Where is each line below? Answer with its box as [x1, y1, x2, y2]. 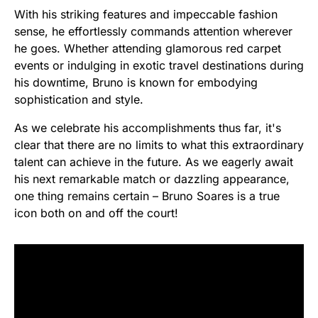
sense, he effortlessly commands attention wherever [14, 23, 292, 38]
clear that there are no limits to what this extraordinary [14, 137, 304, 152]
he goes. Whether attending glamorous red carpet [14, 40, 281, 55]
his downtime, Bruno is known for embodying [14, 75, 258, 89]
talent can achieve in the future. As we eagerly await [14, 154, 293, 169]
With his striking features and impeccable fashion [14, 6, 278, 21]
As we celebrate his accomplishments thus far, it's [14, 120, 281, 135]
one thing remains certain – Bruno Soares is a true [14, 188, 280, 203]
